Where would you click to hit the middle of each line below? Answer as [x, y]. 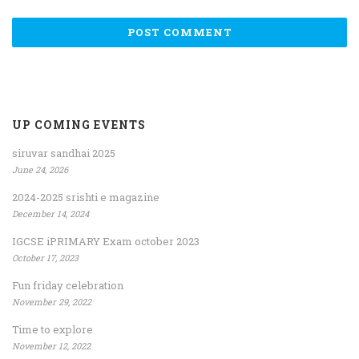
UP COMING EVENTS [79, 124]
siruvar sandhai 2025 [64, 153]
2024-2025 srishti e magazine [86, 197]
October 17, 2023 [45, 257]
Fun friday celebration [68, 285]
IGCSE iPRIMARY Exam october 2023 [106, 241]
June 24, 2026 [40, 169]
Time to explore [52, 329]
